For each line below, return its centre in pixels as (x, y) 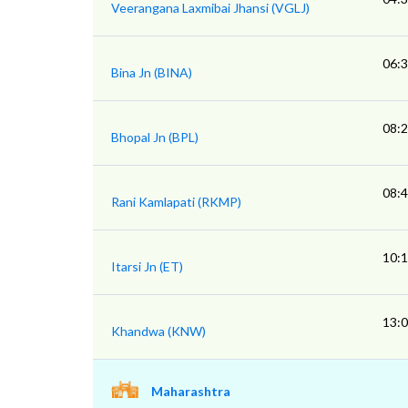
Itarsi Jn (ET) (147, 266)
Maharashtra (191, 391)
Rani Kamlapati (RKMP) (176, 202)
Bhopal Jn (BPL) (155, 137)
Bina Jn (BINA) (152, 72)
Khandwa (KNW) (158, 331)
